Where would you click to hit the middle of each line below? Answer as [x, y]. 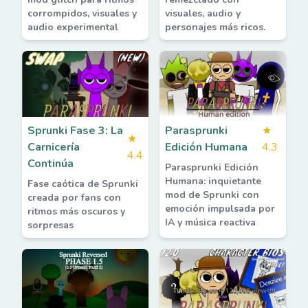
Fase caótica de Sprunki [83, 184]
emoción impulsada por [220, 209]
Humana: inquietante [213, 181]
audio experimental [73, 27]
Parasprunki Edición [212, 167]
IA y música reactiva [210, 222]
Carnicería [54, 147]
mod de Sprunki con [212, 195]
